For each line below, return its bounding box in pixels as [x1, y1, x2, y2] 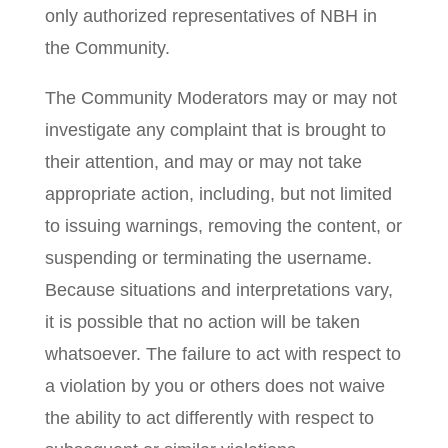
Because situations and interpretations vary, [44, 280, 393, 300]
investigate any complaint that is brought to [44, 120, 386, 140]
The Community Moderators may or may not [44, 88, 397, 108]
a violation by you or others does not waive [44, 376, 385, 396]
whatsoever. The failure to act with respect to [44, 344, 401, 364]
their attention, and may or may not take [44, 152, 362, 172]
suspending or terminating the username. [44, 248, 372, 268]
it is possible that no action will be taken [44, 312, 360, 332]
